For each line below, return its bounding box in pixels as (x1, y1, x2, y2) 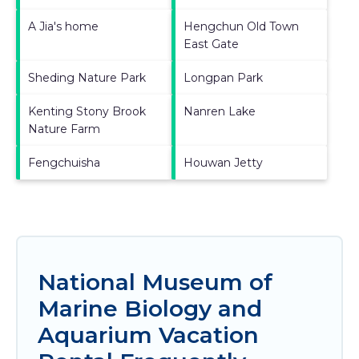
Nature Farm (28, 121, 100, 136)
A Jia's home (28, 18, 99, 34)
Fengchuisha (28, 155, 100, 170)
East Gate (184, 36, 239, 51)
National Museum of (38, 268, 272, 296)
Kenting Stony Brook (28, 103, 146, 119)
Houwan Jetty (184, 155, 263, 170)
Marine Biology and (38, 294, 262, 322)
